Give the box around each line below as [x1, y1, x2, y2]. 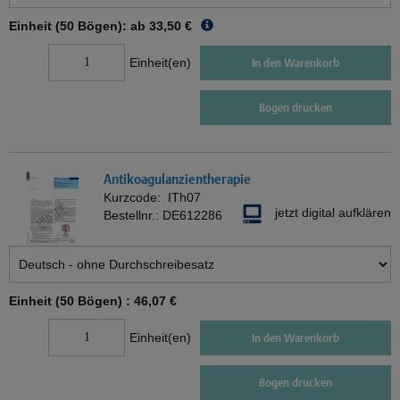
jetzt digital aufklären [275, 205, 391, 221]
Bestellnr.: [104, 208, 162, 223]
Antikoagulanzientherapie [104, 171, 251, 187]
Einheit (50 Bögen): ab [9, 19, 146, 34]
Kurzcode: [104, 190, 168, 205]
